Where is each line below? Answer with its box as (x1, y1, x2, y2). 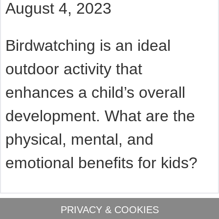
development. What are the (5, 107, 195, 125)
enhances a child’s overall (5, 84, 185, 101)
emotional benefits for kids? (5, 154, 197, 172)
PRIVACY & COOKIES (60, 204, 159, 215)
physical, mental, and (5, 131, 153, 148)
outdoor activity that (5, 60, 142, 78)
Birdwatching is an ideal (5, 37, 171, 54)
